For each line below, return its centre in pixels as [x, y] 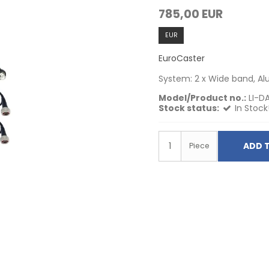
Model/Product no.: [202, 98]
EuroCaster [182, 58]
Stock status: [189, 108]
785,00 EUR [191, 14]
